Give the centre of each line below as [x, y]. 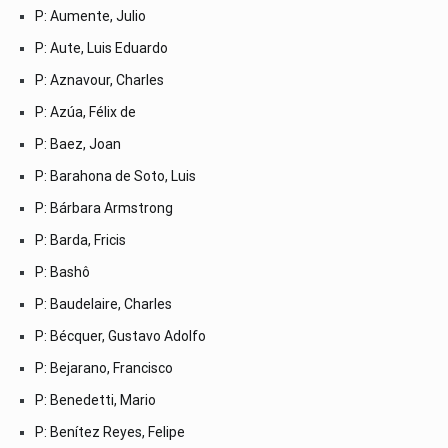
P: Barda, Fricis [80, 239]
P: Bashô [62, 271]
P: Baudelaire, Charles [103, 303]
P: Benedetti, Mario [95, 399]
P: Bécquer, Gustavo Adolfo [120, 335]
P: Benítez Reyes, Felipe [110, 431]
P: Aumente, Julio [90, 15]
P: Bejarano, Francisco [104, 367]
